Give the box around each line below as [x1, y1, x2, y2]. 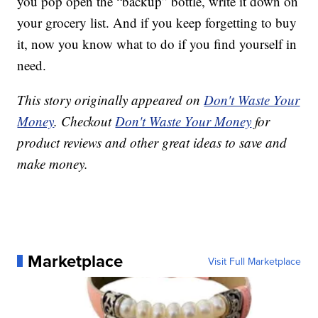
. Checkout [54, 111, 116, 130]
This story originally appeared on [17, 90, 204, 109]
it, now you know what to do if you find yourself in [17, 34, 297, 53]
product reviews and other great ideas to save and [17, 133, 287, 151]
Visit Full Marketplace [207, 253, 301, 268]
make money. [17, 154, 89, 172]
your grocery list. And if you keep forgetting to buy [17, 13, 297, 31]
